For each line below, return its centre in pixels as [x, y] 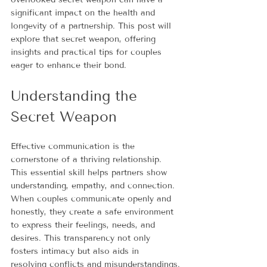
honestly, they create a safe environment [94, 212]
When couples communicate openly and [92, 198]
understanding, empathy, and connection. [94, 185]
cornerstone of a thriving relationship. [88, 159]
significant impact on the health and [84, 13]
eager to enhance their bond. [69, 65]
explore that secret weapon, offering [85, 39]
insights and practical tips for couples [88, 52]
